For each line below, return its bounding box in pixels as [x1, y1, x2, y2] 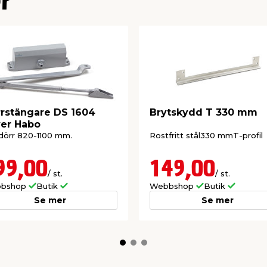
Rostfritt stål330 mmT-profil [150, 131, 263, 141]
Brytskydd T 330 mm [150, 106, 257, 118]
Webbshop [150, 181, 196, 191]
